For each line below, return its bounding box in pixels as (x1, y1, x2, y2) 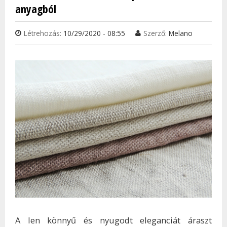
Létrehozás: (24, 28, 63, 38)
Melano (169, 28, 193, 38)
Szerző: (143, 28, 169, 38)
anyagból (15, 1, 56, 16)
